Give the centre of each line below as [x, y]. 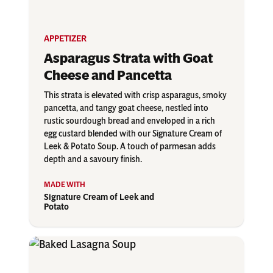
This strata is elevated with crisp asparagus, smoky [135, 96]
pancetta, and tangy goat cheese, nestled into [126, 108]
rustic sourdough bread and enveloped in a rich [129, 121]
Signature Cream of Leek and [99, 197]
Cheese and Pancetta [108, 76]
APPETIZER [65, 39]
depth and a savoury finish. [93, 160]
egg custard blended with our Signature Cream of [133, 134]
